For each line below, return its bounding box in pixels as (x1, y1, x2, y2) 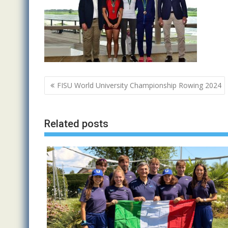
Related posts (44, 117, 108, 130)
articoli (44, 89, 82, 103)
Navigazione (44, 75, 111, 90)
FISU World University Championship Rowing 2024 (57, 80, 221, 90)
